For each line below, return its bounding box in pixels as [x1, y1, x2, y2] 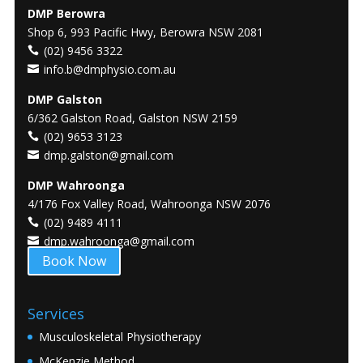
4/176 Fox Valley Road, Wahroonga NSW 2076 [28, 196, 271, 212]
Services [28, 303, 85, 323]
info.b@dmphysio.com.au [44, 62, 177, 78]
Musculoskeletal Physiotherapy [39, 328, 202, 344]
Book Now [42, 252, 107, 271]
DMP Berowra [28, 6, 106, 22]
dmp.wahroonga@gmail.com [44, 233, 195, 250]
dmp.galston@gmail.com [44, 147, 174, 164]
